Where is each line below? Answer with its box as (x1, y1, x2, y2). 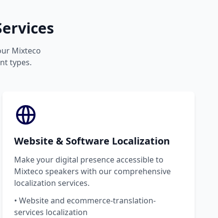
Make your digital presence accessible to (14, 154, 164, 165)
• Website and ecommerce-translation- (14, 195, 156, 206)
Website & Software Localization (14, 134, 170, 147)
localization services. (14, 177, 90, 188)
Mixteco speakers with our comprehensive (14, 165, 171, 177)
